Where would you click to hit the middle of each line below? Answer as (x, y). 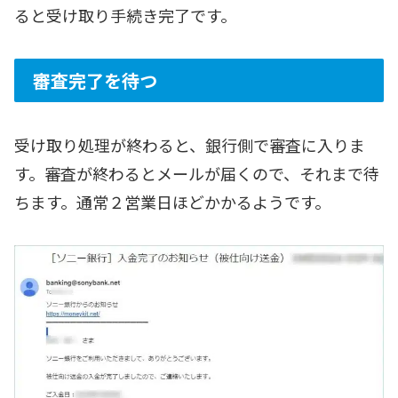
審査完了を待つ (95, 80)
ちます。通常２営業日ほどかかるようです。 (172, 202)
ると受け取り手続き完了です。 (125, 16)
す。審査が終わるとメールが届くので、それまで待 (197, 174)
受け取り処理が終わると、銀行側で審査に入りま (190, 145)
